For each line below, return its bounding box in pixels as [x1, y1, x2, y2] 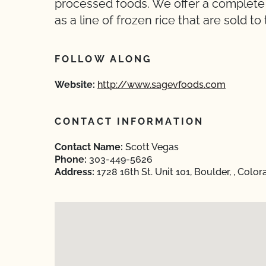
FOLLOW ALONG [55, 53, 153, 65]
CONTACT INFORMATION [55, 116, 204, 127]
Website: [55, 79, 95, 90]
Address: [55, 166, 94, 178]
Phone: [55, 154, 87, 165]
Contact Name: [55, 141, 123, 153]
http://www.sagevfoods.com [97, 79, 226, 90]
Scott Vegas [123, 141, 179, 153]
